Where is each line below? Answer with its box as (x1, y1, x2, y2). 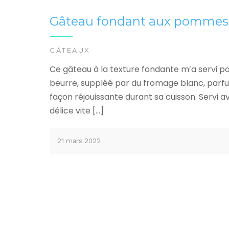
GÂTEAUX (50, 46, 90, 55)
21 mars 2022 (57, 137, 101, 145)
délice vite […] (50, 105, 104, 117)
